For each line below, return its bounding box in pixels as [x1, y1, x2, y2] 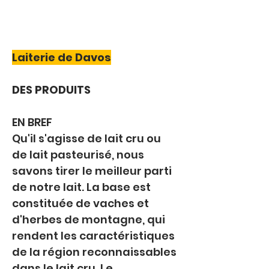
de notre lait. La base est [12, 180, 153, 195]
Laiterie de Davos [12, 50, 111, 65]
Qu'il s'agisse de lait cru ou [12, 131, 163, 146]
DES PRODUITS [12, 82, 91, 97]
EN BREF [12, 115, 52, 130]
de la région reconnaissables [12, 244, 179, 259]
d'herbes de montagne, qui [12, 212, 168, 227]
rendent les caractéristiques [12, 228, 177, 243]
